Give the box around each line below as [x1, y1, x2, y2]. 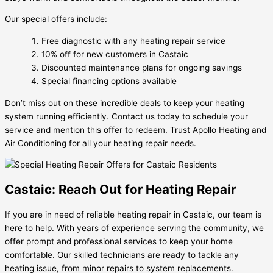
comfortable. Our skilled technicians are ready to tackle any [5, 250, 239, 260]
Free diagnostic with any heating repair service [41, 36, 225, 46]
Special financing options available [41, 76, 177, 87]
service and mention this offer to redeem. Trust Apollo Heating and [5, 124, 266, 135]
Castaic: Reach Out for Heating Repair [5, 182, 236, 197]
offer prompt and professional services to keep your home [5, 236, 233, 247]
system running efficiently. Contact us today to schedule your [5, 111, 248, 121]
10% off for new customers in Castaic [41, 49, 188, 60]
